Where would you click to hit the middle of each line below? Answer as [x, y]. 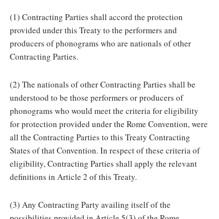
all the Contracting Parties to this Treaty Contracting [100, 137]
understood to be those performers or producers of [97, 98]
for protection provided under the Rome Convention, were [109, 124]
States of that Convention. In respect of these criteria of [105, 150]
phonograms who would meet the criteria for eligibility [104, 111]
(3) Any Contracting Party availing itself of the [90, 205]
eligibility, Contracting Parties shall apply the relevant [103, 164]
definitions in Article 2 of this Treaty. [73, 177]
